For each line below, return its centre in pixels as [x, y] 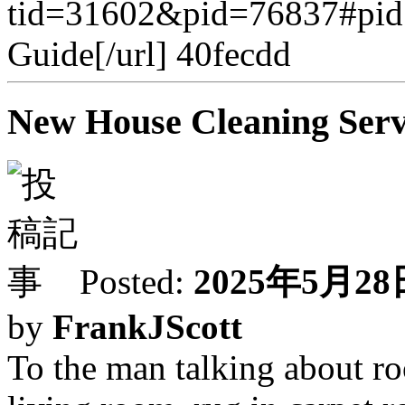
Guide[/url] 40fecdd [149, 54]
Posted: [137, 281]
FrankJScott [147, 326]
